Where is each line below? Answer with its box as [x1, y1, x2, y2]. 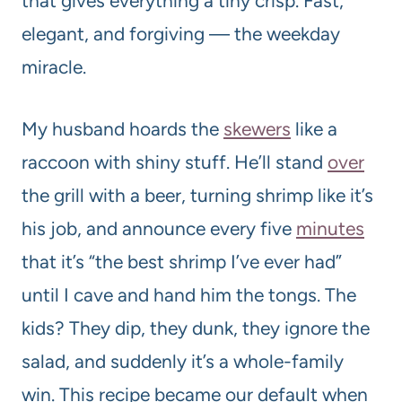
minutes [296, 217, 364, 240]
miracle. [22, 56, 86, 79]
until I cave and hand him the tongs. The [22, 284, 356, 307]
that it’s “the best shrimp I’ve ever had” [22, 250, 342, 274]
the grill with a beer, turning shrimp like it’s [22, 184, 373, 207]
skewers [223, 118, 291, 141]
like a [291, 118, 337, 141]
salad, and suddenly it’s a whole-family [22, 350, 344, 373]
